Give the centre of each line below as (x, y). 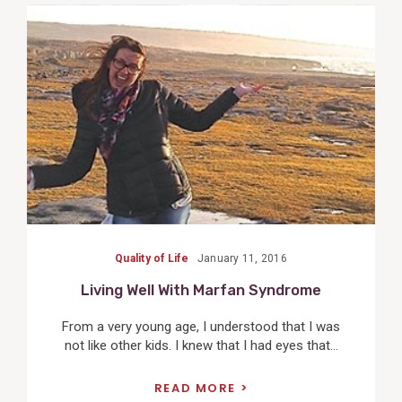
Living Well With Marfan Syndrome (201, 290)
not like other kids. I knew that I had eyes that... (201, 346)
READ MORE (195, 388)
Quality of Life (152, 258)
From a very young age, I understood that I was (201, 327)
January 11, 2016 (242, 258)
